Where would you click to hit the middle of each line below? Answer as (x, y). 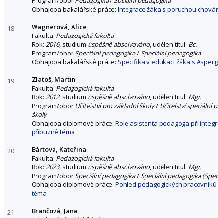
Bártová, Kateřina (59, 149)
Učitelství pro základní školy (115, 105)
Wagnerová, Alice (59, 27)
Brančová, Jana (54, 210)
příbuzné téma (53, 132)
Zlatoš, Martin (54, 79)
